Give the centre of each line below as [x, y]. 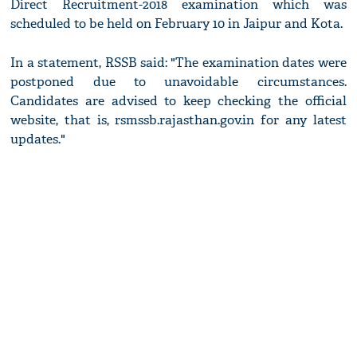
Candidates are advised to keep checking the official [178, 101]
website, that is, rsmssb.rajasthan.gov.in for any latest [178, 120]
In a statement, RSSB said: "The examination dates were [178, 63]
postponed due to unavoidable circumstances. [178, 82]
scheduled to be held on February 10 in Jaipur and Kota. [177, 24]
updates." [38, 139]
